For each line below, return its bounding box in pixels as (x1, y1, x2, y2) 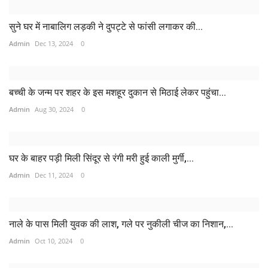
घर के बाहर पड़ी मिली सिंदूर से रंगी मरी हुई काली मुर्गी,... (9, 152, 194, 164)
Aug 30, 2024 (35, 104, 74, 114)
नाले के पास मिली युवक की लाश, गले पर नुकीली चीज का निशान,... (9, 218, 233, 230)
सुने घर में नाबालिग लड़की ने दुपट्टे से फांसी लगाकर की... (9, 20, 203, 32)
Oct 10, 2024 (35, 236, 72, 245)
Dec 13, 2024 (35, 38, 73, 48)
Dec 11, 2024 (35, 170, 73, 179)
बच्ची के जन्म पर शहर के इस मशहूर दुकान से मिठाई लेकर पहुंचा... (9, 86, 226, 98)
